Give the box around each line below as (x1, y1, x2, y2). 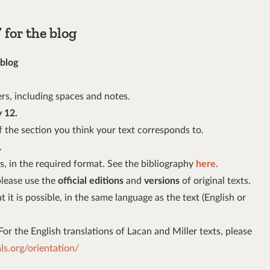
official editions (58, 176, 126, 186)
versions (142, 176, 180, 186)
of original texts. (180, 176, 251, 186)
